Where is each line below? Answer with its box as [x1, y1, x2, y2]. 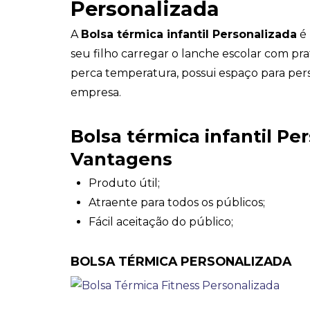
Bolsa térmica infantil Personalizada [81, 27, 297, 41]
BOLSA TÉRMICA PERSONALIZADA [71, 253, 291, 268]
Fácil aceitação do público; [89, 215, 234, 229]
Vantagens [71, 147, 172, 170]
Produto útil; [89, 176, 161, 190]
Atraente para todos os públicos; [89, 196, 266, 210]
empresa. [71, 85, 121, 99]
